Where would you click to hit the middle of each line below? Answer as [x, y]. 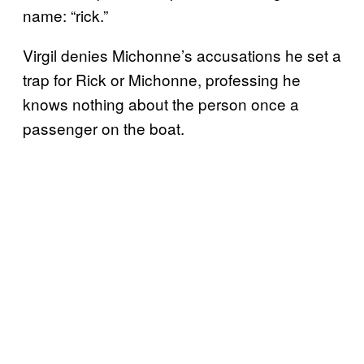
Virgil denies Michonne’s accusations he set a [182, 54]
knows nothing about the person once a [161, 103]
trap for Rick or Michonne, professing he [162, 79]
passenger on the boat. [104, 128]
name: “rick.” [65, 15]
